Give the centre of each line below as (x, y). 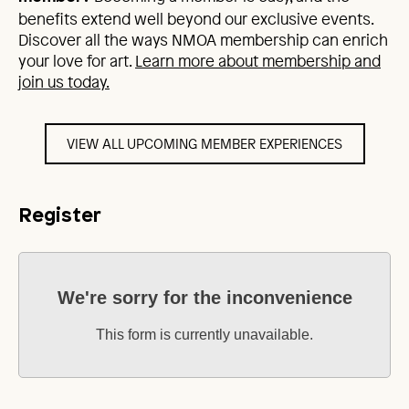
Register (60, 217)
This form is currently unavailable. (204, 334)
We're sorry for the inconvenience (204, 297)
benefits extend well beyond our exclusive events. (196, 18)
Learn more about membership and (258, 60)
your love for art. (77, 60)
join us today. (64, 81)
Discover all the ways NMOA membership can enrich (203, 39)
